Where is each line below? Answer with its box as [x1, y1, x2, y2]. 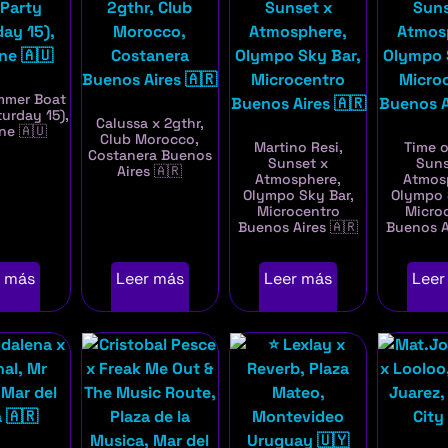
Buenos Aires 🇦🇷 [238, 218, 359, 237]
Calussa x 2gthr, [95, 114, 204, 133]
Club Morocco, [100, 130, 200, 149]
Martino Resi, [253, 138, 343, 157]
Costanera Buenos [87, 146, 212, 165]
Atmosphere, [255, 170, 342, 189]
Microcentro [256, 202, 340, 221]
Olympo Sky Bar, [242, 186, 354, 205]
